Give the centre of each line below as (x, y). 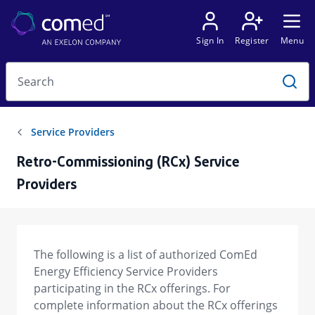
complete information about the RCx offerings (156, 305)
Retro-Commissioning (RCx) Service (128, 163)
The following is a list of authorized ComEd (146, 255)
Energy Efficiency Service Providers (126, 271)
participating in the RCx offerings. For (132, 288)
